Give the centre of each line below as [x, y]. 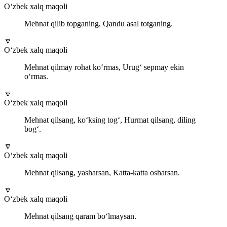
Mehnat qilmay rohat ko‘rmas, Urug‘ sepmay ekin [104, 67]
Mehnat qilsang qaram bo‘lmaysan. [80, 216]
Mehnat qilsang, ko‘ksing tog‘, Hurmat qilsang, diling [110, 120]
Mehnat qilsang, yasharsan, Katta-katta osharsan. [102, 173]
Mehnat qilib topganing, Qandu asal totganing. [99, 24]
